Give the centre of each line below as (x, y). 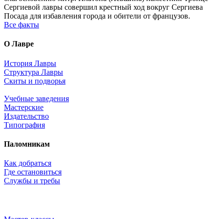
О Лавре (19, 44)
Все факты (22, 25)
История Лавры (30, 63)
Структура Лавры (33, 72)
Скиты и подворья (35, 81)
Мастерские (24, 107)
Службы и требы (32, 181)
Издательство (26, 116)
